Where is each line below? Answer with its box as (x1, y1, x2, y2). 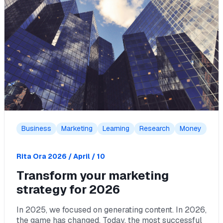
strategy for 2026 (16, 182, 120, 197)
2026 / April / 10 (48, 152, 105, 161)
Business (21, 124, 51, 133)
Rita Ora (16, 152, 46, 161)
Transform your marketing (16, 168, 169, 183)
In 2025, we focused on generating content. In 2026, (16, 205, 207, 215)
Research (139, 124, 170, 133)
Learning (103, 124, 129, 133)
